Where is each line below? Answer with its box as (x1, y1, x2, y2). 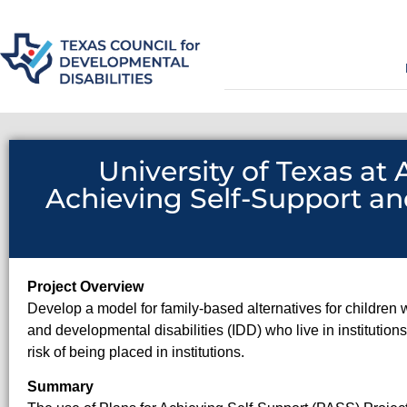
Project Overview (27, 279, 144, 294)
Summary (27, 379, 94, 395)
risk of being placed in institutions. (27, 344, 244, 360)
